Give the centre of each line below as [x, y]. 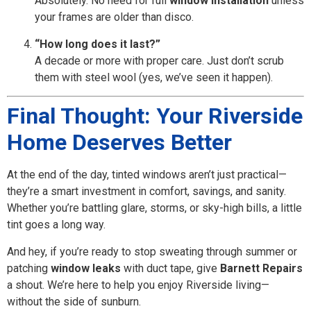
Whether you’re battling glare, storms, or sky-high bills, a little [154, 208]
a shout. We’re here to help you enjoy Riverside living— [138, 285]
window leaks [86, 268]
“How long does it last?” [98, 44]
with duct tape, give [170, 268]
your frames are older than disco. [114, 17]
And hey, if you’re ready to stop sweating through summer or [152, 251]
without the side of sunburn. [74, 301]
